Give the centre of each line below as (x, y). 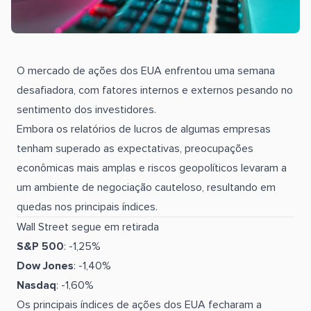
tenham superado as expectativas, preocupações (135, 149)
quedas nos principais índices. (87, 207)
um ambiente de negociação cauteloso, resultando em (146, 187)
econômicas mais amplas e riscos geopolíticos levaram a (152, 168)
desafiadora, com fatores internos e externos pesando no (155, 90)
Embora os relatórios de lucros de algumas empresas (144, 129)
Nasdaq (36, 285)
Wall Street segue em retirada (88, 227)
